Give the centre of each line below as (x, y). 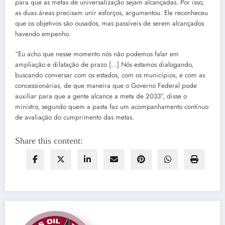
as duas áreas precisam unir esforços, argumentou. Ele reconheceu (111, 13)
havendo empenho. (43, 34)
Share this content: (49, 141)
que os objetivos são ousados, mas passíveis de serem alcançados (109, 23)
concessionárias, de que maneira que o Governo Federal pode (106, 86)
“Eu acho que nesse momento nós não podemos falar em (97, 54)
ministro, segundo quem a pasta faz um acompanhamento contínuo (112, 107)
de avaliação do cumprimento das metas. (75, 118)
